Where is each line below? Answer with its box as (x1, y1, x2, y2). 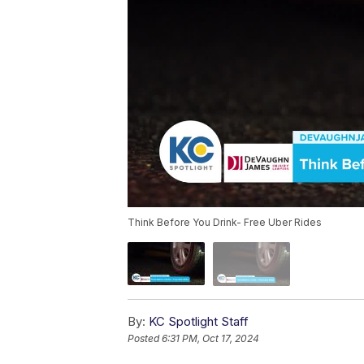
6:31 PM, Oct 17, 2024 (162, 331, 259, 344)
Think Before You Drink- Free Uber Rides (128, 216, 322, 229)
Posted (128, 331, 162, 344)
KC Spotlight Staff (149, 313, 249, 329)
